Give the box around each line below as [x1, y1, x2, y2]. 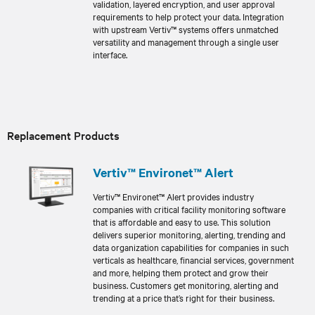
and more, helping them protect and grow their [93, 265, 269, 278]
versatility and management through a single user [93, 34, 279, 48]
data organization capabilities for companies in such [93, 240, 289, 253]
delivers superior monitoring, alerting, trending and [93, 227, 285, 240]
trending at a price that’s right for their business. [93, 290, 274, 304]
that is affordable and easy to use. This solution [93, 214, 271, 228]
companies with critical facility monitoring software [93, 202, 285, 215]
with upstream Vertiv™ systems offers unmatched [93, 22, 278, 35]
